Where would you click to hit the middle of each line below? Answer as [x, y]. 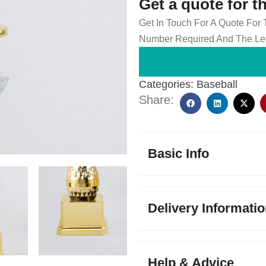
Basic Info [178, 153]
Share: [156, 100]
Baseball [217, 84]
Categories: [166, 84]
